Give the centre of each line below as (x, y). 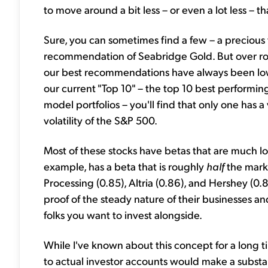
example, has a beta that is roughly (125, 166)
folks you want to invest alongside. (123, 214)
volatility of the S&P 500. (100, 120)
